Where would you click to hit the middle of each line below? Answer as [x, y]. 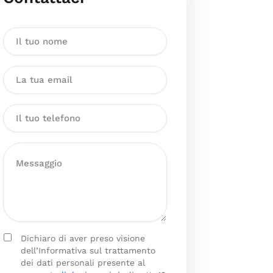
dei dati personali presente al [83, 263]
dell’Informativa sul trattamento [88, 250]
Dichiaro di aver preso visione [83, 238]
